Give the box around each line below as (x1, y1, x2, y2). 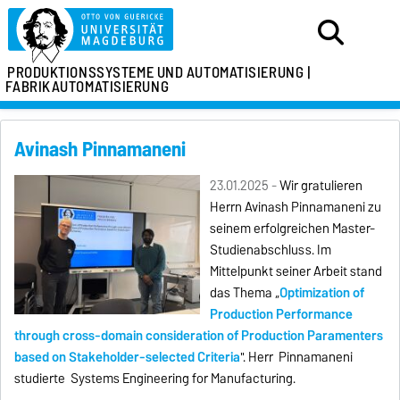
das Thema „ (210, 281, 280, 304)
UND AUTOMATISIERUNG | (156, 60, 312, 85)
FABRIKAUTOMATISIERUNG (5, 74, 170, 99)
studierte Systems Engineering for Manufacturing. (14, 367, 296, 389)
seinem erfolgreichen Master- (210, 217, 376, 239)
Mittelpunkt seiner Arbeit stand (210, 260, 383, 282)
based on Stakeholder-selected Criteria (14, 346, 241, 368)
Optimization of (279, 281, 365, 304)
